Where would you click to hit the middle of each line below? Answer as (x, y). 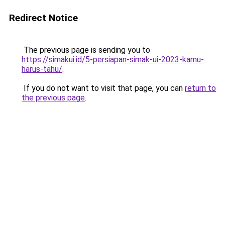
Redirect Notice (43, 18)
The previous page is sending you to (86, 50)
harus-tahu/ (42, 69)
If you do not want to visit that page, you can (103, 88)
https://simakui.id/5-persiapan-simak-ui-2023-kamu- (113, 60)
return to (200, 88)
